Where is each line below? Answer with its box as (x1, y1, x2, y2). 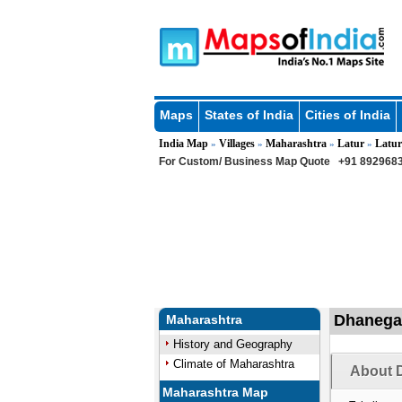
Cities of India (304, 108, 390, 122)
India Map (158, 137, 208, 150)
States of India (204, 108, 293, 122)
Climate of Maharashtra (172, 357, 294, 371)
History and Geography (172, 337, 293, 351)
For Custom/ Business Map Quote (158, 155, 330, 168)
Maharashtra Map (162, 385, 269, 399)
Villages (218, 137, 255, 150)
